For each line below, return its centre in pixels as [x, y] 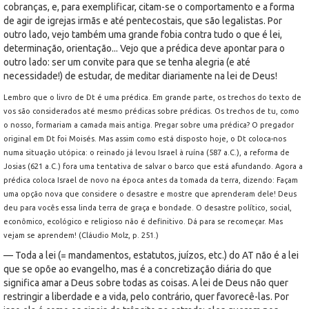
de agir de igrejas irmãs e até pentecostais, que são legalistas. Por [143, 20]
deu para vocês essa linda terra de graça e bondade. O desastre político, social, [148, 207]
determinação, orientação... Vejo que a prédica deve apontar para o [144, 48]
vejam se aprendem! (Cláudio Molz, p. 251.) [81, 235]
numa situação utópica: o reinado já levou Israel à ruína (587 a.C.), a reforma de [147, 152]
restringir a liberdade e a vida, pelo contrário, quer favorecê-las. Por [146, 296]
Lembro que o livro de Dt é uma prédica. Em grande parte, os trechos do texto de [152, 97]
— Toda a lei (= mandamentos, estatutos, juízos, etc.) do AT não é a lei [151, 255]
